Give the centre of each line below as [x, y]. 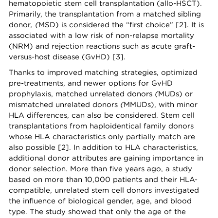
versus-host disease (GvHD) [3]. [67, 57]
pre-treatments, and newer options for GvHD [91, 83]
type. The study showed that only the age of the [97, 212]
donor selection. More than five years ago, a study [100, 169]
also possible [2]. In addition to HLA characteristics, [103, 147]
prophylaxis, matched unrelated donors [81, 94]
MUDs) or [175, 94]
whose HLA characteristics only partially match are [102, 137]
